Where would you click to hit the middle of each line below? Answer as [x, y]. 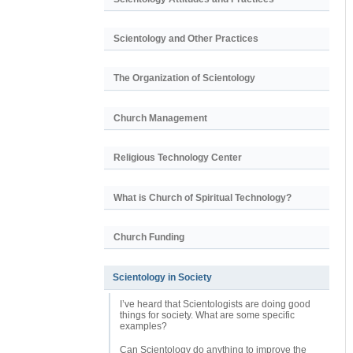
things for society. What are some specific [207, 316]
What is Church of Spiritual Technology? [203, 197]
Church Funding [149, 237]
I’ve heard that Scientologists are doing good [215, 305]
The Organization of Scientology [184, 78]
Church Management [160, 118]
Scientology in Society [162, 278]
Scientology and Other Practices [186, 39]
